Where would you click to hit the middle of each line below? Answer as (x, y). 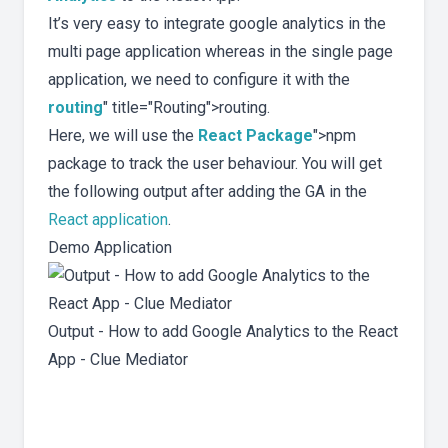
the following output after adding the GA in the (207, 192)
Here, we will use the (123, 136)
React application (108, 220)
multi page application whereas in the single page (220, 52)
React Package (255, 136)
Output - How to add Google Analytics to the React (223, 332)
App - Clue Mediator (118, 360)
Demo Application (110, 248)
